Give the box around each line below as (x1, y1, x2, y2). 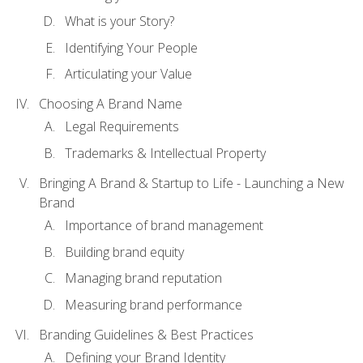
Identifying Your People (65, 38, 198, 57)
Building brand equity (65, 242, 184, 261)
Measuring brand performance (65, 295, 242, 314)
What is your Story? (65, 12, 174, 31)
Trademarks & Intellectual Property (65, 144, 266, 163)
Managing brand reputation (65, 269, 222, 288)
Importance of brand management (65, 216, 263, 235)
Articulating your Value (65, 65, 192, 83)
